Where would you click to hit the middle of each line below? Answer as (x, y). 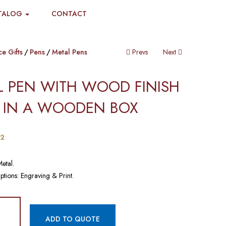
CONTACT (69, 13)
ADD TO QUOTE (72, 219)
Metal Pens (69, 52)
